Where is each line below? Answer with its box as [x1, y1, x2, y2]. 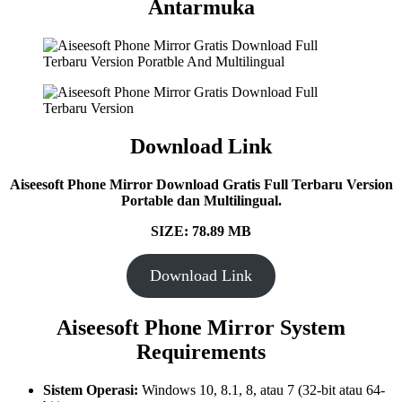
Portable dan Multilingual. [120, 193, 282, 209]
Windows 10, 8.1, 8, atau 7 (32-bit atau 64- [138, 381, 385, 398]
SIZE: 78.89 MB [151, 223, 251, 240]
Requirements [136, 340, 266, 364]
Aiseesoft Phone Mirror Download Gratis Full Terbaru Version [9, 177, 393, 193]
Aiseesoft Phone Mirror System [57, 316, 345, 340]
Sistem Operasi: [43, 381, 138, 398]
